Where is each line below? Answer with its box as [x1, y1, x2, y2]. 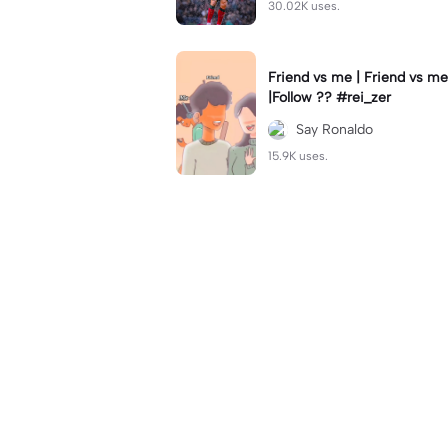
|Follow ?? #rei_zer [268, 89, 391, 106]
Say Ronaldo [296, 121, 373, 138]
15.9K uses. [268, 149, 328, 163]
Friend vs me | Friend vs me [268, 69, 356, 86]
